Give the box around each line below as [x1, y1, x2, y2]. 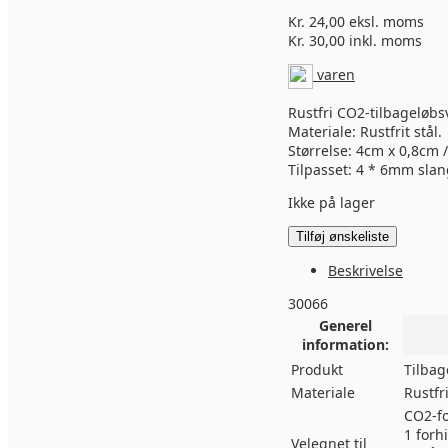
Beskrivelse [328, 261, 403, 280]
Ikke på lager [288, 193, 375, 212]
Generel [319, 316, 372, 335]
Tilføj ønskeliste [296, 229, 389, 244]
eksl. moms [345, 12, 424, 31]
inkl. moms [345, 31, 422, 50]
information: [302, 335, 389, 354]
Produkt [291, 360, 343, 379]
